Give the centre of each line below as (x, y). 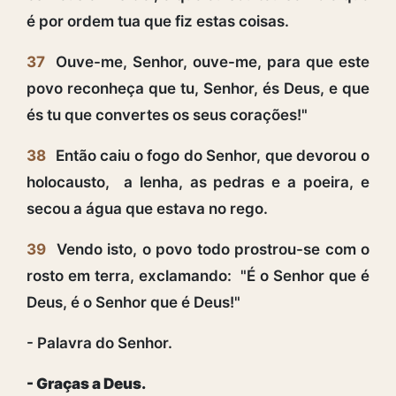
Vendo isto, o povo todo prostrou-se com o (210, 249)
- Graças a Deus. (86, 383)
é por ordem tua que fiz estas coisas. (158, 21)
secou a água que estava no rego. (147, 208)
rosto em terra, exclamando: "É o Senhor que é (198, 275)
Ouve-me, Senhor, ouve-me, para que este (210, 61)
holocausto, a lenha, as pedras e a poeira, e (198, 182)
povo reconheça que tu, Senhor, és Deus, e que (198, 88)
